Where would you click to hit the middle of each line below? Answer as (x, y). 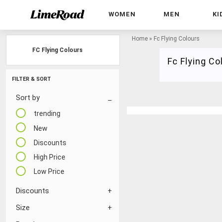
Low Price (49, 172)
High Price (50, 157)
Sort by (28, 98)
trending (47, 114)
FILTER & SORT (31, 79)
